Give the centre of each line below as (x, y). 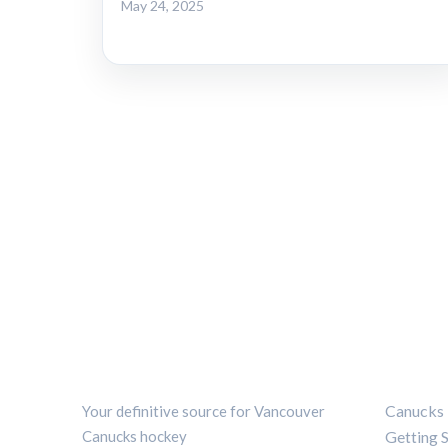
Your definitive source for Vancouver (203, 411)
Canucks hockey (134, 436)
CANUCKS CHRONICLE (178, 371)
